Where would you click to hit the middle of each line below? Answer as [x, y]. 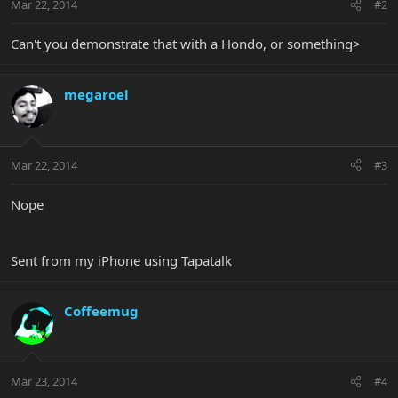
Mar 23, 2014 [44, 382]
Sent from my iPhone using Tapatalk [121, 260]
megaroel [96, 95]
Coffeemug [101, 310]
